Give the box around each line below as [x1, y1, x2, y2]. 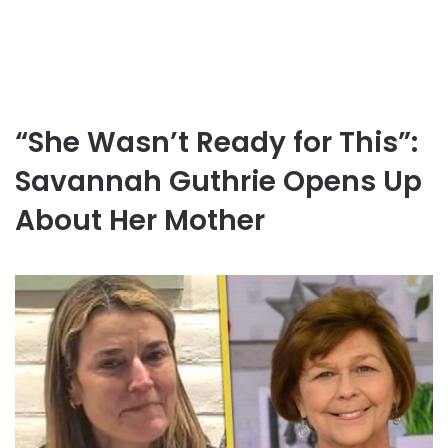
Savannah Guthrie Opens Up [15, 162, 422, 201]
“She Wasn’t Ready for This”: [15, 123, 418, 162]
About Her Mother [15, 201, 265, 240]
